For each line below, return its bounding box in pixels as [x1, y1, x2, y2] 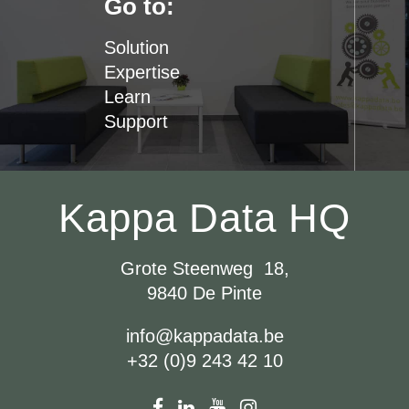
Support [104, 110, 168, 131]
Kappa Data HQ [58, 195, 351, 240]
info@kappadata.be [125, 326, 284, 346]
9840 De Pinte [147, 283, 262, 303]
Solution [104, 37, 169, 58]
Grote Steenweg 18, [120, 258, 289, 278]
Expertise [104, 61, 180, 82]
